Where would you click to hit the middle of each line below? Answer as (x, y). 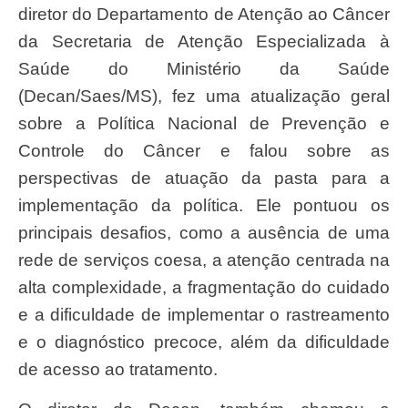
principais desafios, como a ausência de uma (204, 233)
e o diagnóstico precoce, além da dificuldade (204, 342)
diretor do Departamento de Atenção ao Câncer (204, 15)
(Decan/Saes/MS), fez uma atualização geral (204, 97)
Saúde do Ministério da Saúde (204, 69)
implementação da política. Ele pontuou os (204, 206)
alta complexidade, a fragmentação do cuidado (204, 288)
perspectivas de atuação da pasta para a (204, 178)
